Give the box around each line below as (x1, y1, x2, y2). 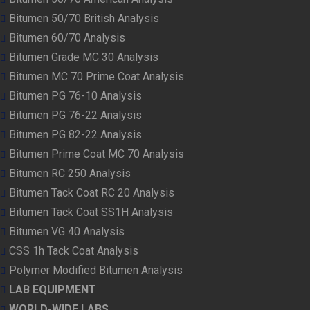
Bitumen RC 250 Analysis (9, 166, 131, 180)
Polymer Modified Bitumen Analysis (9, 263, 183, 277)
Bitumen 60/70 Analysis (9, 30, 125, 44)
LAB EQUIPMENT (9, 282, 96, 296)
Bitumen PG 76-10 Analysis (9, 89, 142, 102)
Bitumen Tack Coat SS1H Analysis (9, 205, 173, 219)
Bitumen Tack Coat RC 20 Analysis (9, 185, 174, 199)
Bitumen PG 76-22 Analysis (9, 108, 142, 122)
